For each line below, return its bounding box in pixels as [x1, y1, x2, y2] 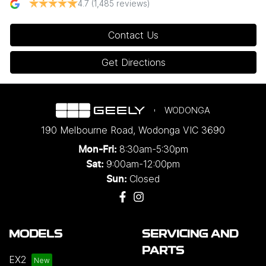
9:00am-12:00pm [106, 157, 180, 170]
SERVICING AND [142, 229, 238, 240]
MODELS [9, 229, 62, 240]
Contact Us [108, 28, 159, 41]
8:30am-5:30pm [119, 142, 188, 155]
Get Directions [101, 56, 166, 68]
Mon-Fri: [78, 144, 119, 154]
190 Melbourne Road [41, 123, 133, 136]
